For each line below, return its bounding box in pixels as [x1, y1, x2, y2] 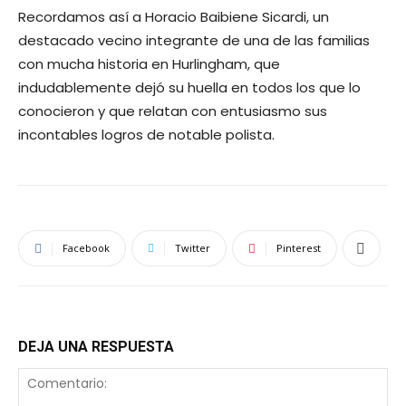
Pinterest [276, 240, 321, 255]
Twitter [175, 240, 210, 255]
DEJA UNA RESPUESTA [18, 337, 174, 355]
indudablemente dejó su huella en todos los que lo [18, 77, 361, 97]
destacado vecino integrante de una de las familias [18, 30, 370, 50]
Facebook [63, 240, 110, 255]
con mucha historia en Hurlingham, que [18, 53, 280, 73]
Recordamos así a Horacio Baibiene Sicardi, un [18, 6, 329, 26]
